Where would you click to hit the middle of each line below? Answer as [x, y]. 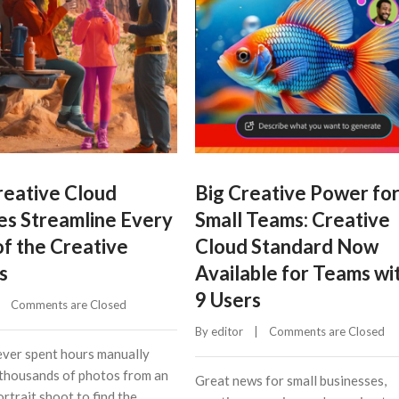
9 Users [228, 299]
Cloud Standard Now [287, 246]
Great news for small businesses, [291, 380]
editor [227, 331]
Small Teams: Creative [293, 219]
